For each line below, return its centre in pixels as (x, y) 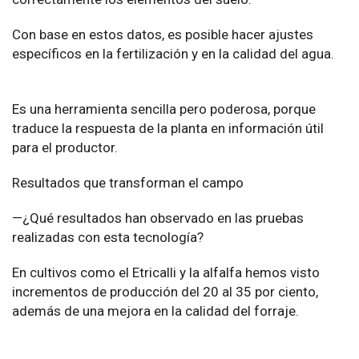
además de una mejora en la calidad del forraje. (157, 311)
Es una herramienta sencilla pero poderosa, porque (164, 109)
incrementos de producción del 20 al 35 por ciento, (165, 292)
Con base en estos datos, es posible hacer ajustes (163, 35)
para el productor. (65, 148)
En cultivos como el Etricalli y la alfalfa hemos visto (166, 273)
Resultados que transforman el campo (128, 183)
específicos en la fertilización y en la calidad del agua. (175, 54)
